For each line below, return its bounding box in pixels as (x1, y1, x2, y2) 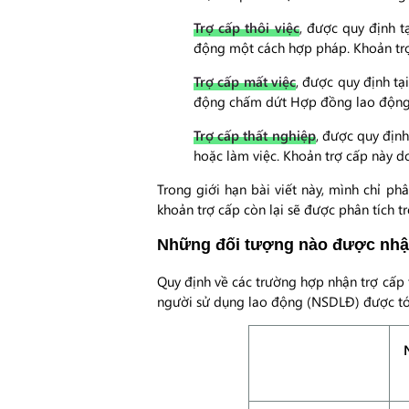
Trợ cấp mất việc (194, 72, 296, 90)
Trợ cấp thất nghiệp (194, 126, 316, 144)
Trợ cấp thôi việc (194, 18, 299, 37)
